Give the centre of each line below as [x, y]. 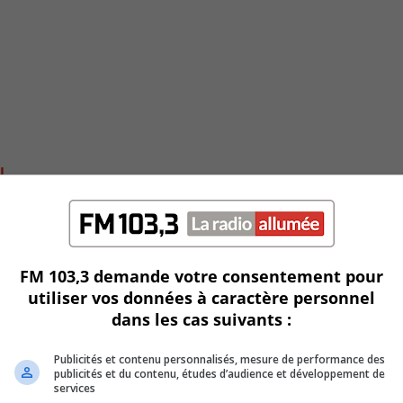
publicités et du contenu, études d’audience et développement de [219, 374]
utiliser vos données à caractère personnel [201, 298]
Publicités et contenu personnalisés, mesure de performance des [219, 359]
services [75, 388]
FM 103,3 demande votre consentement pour [201, 276]
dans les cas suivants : [201, 319]
